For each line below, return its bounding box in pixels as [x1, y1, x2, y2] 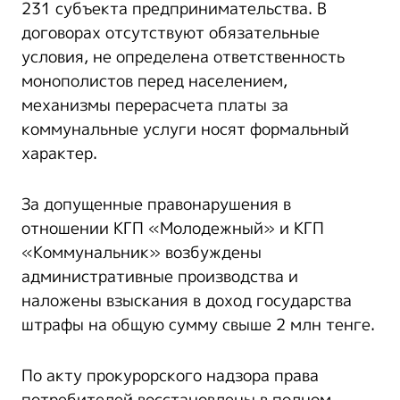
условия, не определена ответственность [21, 46, 345, 70]
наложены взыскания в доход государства [21, 289, 352, 313]
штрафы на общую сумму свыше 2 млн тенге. [21, 313, 375, 337]
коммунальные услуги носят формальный [21, 118, 349, 142]
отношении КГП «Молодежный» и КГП [21, 217, 324, 241]
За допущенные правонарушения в [21, 193, 291, 217]
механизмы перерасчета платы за [21, 94, 288, 118]
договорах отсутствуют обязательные [21, 21, 320, 46]
